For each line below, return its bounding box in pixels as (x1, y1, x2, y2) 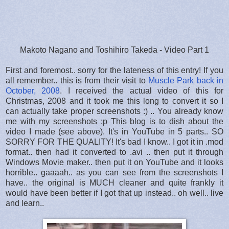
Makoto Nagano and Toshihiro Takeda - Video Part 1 (20, 45, 209, 54)
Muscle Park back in (148, 76, 224, 85)
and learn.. (6, 198, 44, 208)
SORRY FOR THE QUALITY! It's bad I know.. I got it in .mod (6, 137, 223, 146)
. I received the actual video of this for (60, 86, 224, 95)
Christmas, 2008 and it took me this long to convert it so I (6, 96, 223, 105)
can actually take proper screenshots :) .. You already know (6, 106, 223, 116)
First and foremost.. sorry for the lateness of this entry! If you (6, 65, 223, 75)
